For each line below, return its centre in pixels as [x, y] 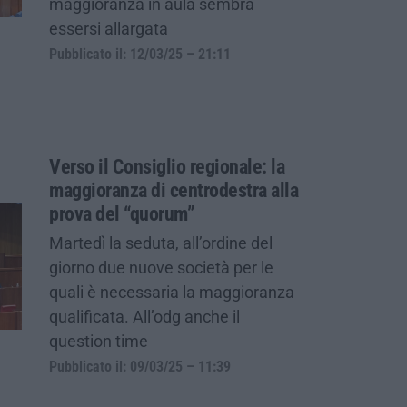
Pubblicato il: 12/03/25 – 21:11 [140, 54]
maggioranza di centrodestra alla [174, 190]
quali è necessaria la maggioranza [172, 292]
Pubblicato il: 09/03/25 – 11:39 [140, 367]
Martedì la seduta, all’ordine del [161, 243]
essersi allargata [109, 28]
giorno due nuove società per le [161, 267]
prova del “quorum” [122, 213]
